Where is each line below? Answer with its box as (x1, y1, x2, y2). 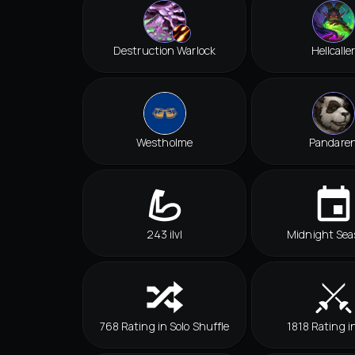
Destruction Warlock (113, 43, 216, 59)
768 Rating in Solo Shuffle (99, 319, 230, 334)
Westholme (136, 135, 193, 151)
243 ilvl (146, 227, 183, 242)
